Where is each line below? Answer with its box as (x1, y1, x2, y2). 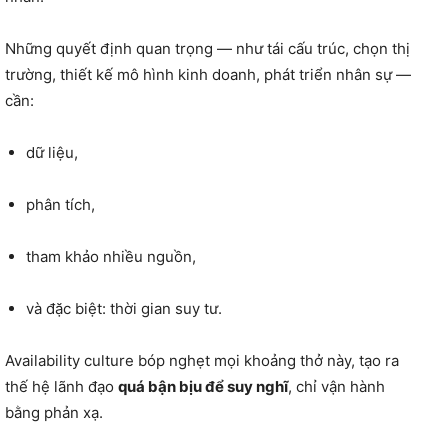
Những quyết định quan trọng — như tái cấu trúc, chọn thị (5, 38, 410, 58)
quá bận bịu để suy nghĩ (118, 376, 288, 396)
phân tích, (26, 194, 95, 214)
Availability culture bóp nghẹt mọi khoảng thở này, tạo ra (5, 350, 399, 370)
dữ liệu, (26, 142, 78, 162)
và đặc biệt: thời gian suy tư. (26, 298, 222, 318)
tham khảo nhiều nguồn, (26, 246, 196, 266)
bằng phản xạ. (5, 402, 103, 422)
